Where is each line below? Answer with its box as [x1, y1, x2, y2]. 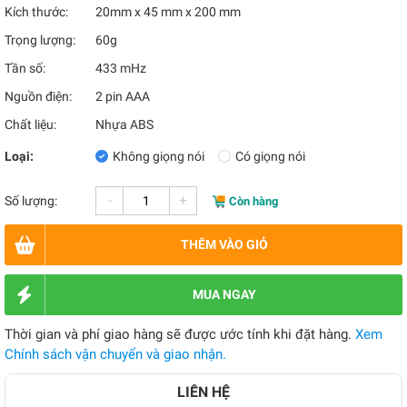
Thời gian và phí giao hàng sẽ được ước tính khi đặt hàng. [5, 326, 355, 342]
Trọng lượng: [5, 33, 75, 47]
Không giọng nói [113, 149, 204, 164]
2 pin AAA [95, 89, 150, 104]
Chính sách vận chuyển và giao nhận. [5, 346, 226, 362]
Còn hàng [229, 194, 278, 208]
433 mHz [95, 61, 146, 75]
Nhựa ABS [95, 117, 154, 132]
